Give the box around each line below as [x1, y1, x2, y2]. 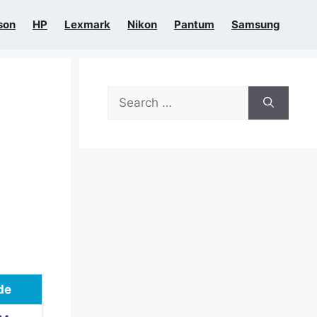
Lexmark [64, 18, 110, 31]
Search [107, 87, 146, 101]
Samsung [231, 18, 280, 31]
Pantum [174, 18, 214, 31]
